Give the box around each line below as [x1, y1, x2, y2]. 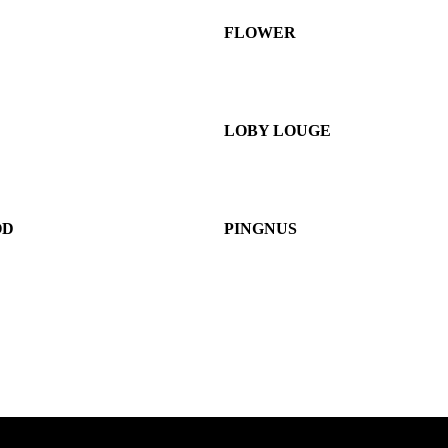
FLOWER [224, 24, 296, 41]
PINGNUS [224, 219, 297, 237]
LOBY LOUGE [224, 121, 331, 139]
